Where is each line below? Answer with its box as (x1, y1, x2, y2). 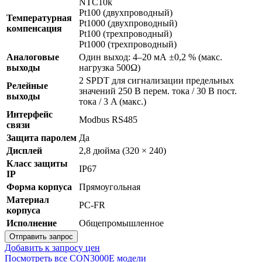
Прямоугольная (79, 181, 140, 192)
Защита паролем (6, 132, 77, 143)
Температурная (6, 12, 72, 23)
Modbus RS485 (79, 114, 137, 125)
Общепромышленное (79, 218, 164, 228)
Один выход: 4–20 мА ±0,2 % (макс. (79, 51, 222, 62)
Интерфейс (6, 109, 53, 119)
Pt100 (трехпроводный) (79, 28, 172, 39)
